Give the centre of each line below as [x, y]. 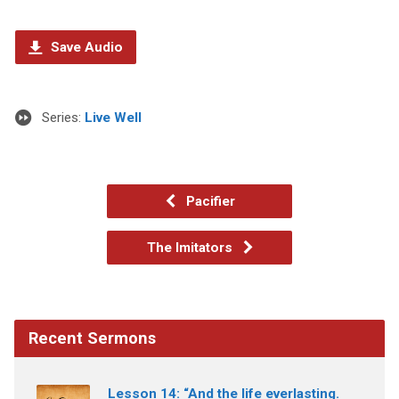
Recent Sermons [92, 338]
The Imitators [191, 247]
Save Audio [85, 47]
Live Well [113, 117]
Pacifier [208, 201]
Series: [63, 117]
